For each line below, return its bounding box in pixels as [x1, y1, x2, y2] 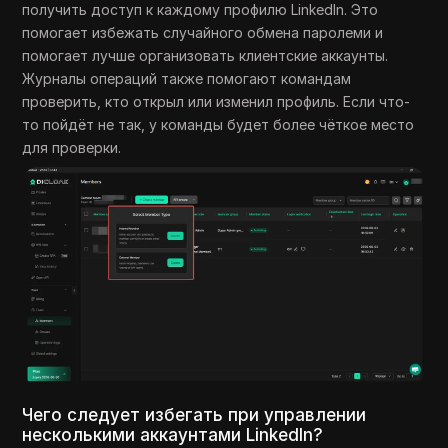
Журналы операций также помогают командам [22, 69, 352, 87]
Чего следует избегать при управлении [22, 405, 367, 426]
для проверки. [22, 138, 122, 156]
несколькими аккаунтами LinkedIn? [22, 425, 324, 446]
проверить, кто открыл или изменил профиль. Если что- [22, 92, 411, 110]
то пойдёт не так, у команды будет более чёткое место [22, 115, 415, 133]
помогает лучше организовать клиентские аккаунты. [22, 46, 389, 64]
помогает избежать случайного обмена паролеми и [22, 23, 384, 41]
